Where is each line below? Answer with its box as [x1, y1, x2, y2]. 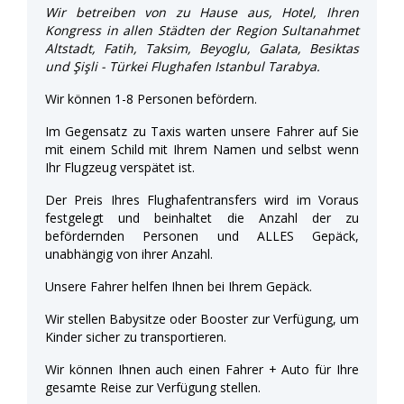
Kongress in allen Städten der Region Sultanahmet [45, 21, 359, 39]
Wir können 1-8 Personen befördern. [45, 89, 257, 107]
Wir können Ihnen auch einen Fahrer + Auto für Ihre [45, 360, 359, 378]
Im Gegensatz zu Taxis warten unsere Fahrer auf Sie [45, 122, 359, 140]
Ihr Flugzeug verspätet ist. [45, 158, 195, 176]
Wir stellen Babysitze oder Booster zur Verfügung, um [45, 309, 359, 327]
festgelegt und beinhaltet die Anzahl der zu [45, 208, 359, 226]
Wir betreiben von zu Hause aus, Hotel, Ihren [45, 3, 359, 21]
